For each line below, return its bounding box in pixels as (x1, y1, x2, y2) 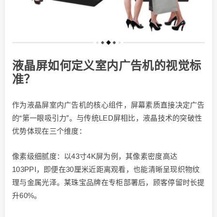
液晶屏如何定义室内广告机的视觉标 (12, 59, 201, 73)
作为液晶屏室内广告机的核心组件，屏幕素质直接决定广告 (12, 101, 205, 109)
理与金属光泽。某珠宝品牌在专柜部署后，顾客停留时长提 (12, 178, 205, 187)
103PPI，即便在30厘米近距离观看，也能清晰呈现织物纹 (12, 165, 200, 174)
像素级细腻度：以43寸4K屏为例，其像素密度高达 (12, 152, 178, 161)
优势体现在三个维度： (12, 127, 87, 136)
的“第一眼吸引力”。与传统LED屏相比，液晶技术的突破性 (12, 114, 202, 123)
